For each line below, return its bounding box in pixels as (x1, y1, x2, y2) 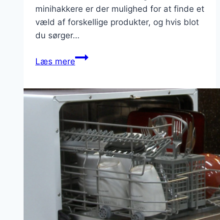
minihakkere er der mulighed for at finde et (35, 4, 204, 14)
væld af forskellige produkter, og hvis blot (35, 17, 199, 27)
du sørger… (35, 30, 80, 41)
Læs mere (35, 56, 75, 67)
